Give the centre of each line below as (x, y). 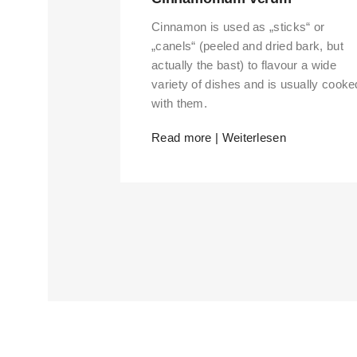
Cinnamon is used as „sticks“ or (238, 27)
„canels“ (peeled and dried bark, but (247, 46)
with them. (179, 104)
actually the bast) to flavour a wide (244, 65)
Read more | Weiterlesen (219, 138)
